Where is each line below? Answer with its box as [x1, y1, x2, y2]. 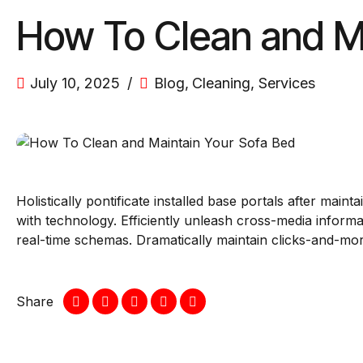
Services [258, 75, 315, 92]
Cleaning [192, 75, 251, 92]
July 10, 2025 [30, 75, 121, 92]
